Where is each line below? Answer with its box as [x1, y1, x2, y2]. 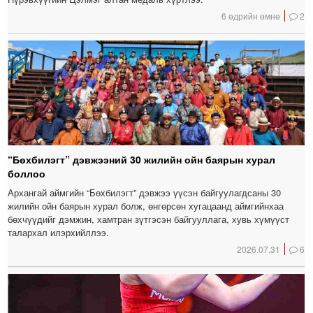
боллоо [8, 166, 46, 180]
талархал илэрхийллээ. [8, 225, 110, 239]
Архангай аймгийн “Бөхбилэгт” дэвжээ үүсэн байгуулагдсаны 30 [8, 185, 282, 199]
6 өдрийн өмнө [221, 9, 281, 22]
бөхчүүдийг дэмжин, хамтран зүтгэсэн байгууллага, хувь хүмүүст [8, 212, 290, 226]
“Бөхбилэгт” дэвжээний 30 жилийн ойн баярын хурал [8, 152, 276, 166]
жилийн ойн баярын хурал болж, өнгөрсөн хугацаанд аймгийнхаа [8, 198, 284, 212]
